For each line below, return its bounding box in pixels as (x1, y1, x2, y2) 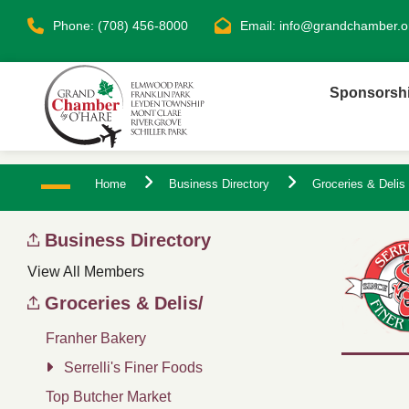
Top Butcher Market (46, 389, 171, 404)
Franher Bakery (46, 330, 146, 346)
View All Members (27, 264, 144, 279)
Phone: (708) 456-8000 (53, 18, 188, 33)
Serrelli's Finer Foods (64, 360, 203, 375)
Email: (240, 18, 279, 33)
